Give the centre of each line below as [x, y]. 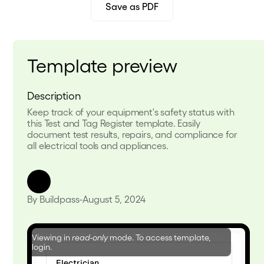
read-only [90, 237]
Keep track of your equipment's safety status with [131, 112]
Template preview [102, 65]
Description [54, 95]
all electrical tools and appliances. [98, 145]
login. [42, 247]
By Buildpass [54, 199]
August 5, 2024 [114, 199]
